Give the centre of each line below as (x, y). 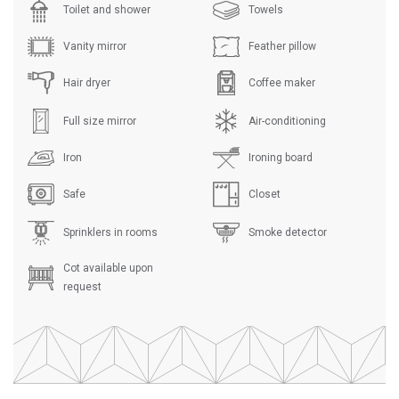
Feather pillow (282, 46)
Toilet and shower (107, 10)
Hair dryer (87, 82)
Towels (266, 10)
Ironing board (281, 157)
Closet (265, 194)
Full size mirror (100, 121)
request (82, 286)
